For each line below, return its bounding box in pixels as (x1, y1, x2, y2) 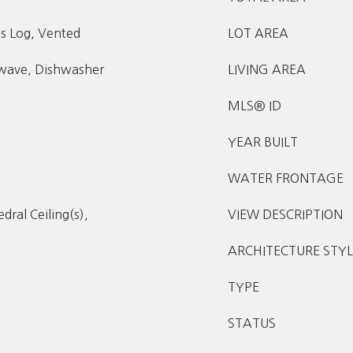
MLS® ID (228, 99, 281, 112)
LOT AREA (228, 27, 288, 39)
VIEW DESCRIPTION (228, 208, 343, 221)
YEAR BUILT (228, 136, 298, 148)
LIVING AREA (228, 63, 306, 76)
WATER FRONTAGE (228, 172, 344, 184)
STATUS (228, 317, 276, 329)
